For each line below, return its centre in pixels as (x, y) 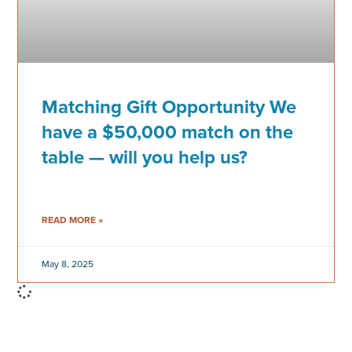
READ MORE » (73, 220)
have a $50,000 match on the (168, 132)
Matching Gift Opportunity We (169, 106)
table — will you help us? (145, 157)
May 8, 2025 (68, 264)
